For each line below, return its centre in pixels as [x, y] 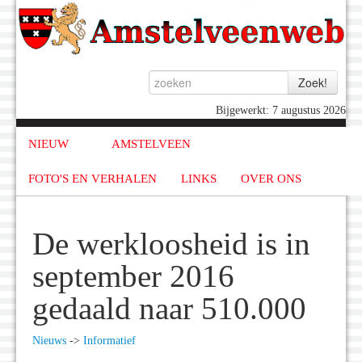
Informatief [109, 341]
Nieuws [49, 341]
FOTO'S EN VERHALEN [93, 178]
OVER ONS [271, 178]
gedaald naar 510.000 [169, 309]
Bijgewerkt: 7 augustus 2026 [281, 111]
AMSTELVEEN [151, 144]
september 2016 [133, 277]
